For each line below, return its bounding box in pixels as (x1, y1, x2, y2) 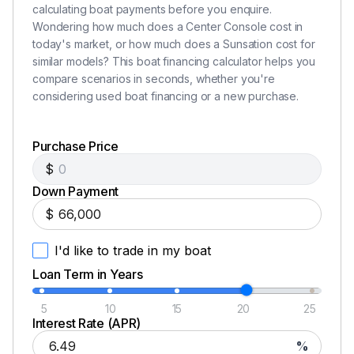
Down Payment (32, 183, 119, 199)
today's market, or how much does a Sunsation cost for (32, 36, 315, 51)
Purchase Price (32, 137, 119, 154)
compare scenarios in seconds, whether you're (32, 71, 275, 85)
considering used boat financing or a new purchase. (32, 88, 299, 103)
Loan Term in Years (32, 265, 143, 282)
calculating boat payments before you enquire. (32, 2, 272, 16)
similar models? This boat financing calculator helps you (32, 54, 316, 68)
